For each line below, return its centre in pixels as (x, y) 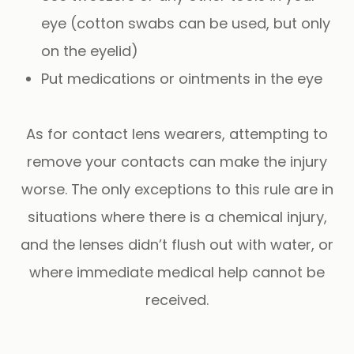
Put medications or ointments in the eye (182, 78)
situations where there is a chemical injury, (177, 217)
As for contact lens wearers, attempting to (177, 134)
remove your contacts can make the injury (177, 161)
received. (177, 299)
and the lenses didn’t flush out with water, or (177, 244)
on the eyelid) (90, 51)
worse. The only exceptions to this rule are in (177, 189)
